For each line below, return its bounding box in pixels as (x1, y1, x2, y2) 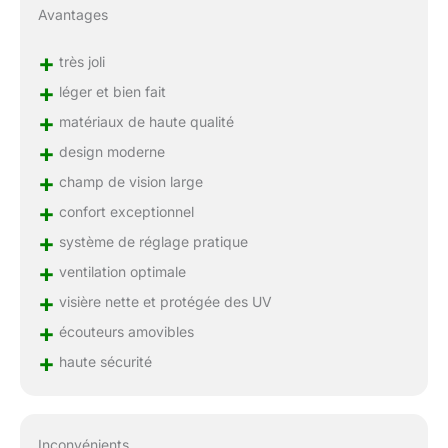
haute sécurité (54, 352, 152, 370)
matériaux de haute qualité (54, 112, 234, 130)
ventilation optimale (54, 262, 186, 280)
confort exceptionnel (54, 202, 194, 220)
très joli (54, 52, 105, 70)
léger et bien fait (54, 82, 166, 100)
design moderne (54, 142, 165, 160)
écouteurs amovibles (54, 322, 194, 340)
